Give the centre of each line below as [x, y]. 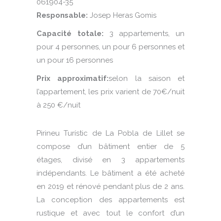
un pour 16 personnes [75, 60]
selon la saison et [147, 79]
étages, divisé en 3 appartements [110, 160]
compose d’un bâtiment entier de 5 [110, 147]
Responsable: [62, 16]
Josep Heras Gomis [122, 16]
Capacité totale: [70, 34]
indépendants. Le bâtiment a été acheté [110, 173]
